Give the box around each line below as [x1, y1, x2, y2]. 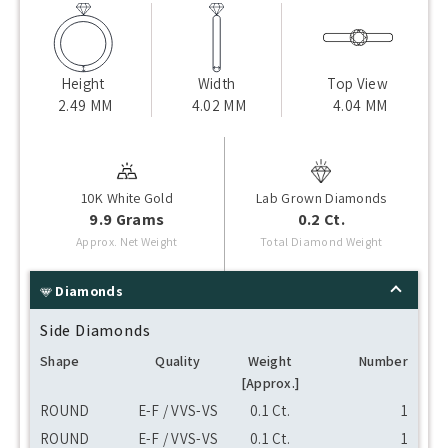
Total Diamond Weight [260, 233, 383, 249]
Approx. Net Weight [75, 233, 178, 249]
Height [60, 73, 105, 93]
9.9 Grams [89, 208, 165, 230]
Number [358, 351, 408, 370]
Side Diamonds [40, 319, 151, 341]
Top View [327, 73, 388, 93]
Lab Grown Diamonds [255, 188, 387, 207]
